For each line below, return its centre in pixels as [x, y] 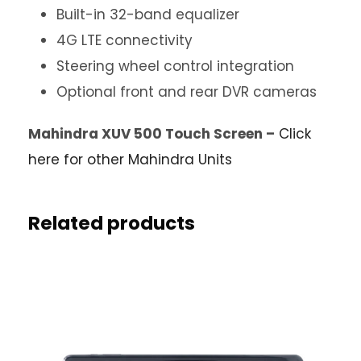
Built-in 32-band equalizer [148, 15]
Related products [112, 224]
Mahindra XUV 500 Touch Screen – [151, 134]
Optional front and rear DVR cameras [187, 92]
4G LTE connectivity [124, 41]
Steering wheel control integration [175, 66]
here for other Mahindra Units [130, 160]
